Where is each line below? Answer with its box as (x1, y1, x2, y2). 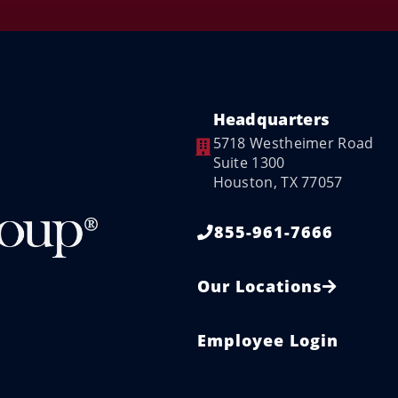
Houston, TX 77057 (212, 172, 343, 192)
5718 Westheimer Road (212, 133, 374, 153)
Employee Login (196, 330, 338, 351)
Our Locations (196, 275, 322, 297)
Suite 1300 (212, 153, 285, 172)
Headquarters (212, 108, 330, 130)
